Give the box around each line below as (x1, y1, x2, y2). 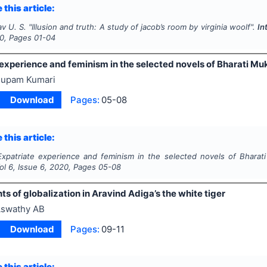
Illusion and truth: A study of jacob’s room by (32, 22, 198, 32)
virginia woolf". (200, 22, 257, 32)
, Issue (13, 162, 41, 172)
